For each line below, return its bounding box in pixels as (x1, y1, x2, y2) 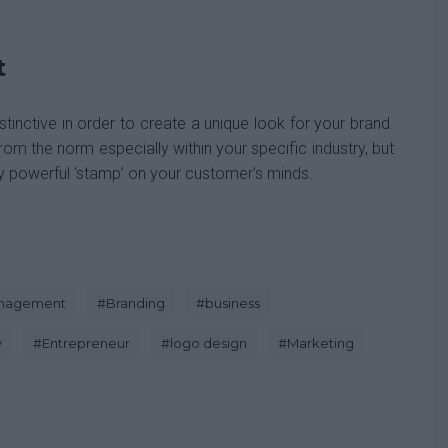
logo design (170, 335, 247, 351)
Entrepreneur (42, 335, 130, 351)
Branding (106, 295, 165, 311)
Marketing (287, 335, 354, 351)
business (205, 295, 260, 311)
